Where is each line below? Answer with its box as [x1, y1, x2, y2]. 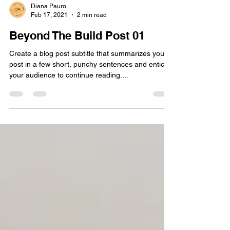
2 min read [77, 27, 107, 35]
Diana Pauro [31, 19, 66, 26]
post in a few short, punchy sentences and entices [9, 76, 172, 85]
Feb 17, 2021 [31, 27, 68, 35]
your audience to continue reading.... [9, 87, 128, 95]
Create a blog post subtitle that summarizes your [9, 66, 167, 74]
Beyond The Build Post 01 [9, 45, 145, 59]
